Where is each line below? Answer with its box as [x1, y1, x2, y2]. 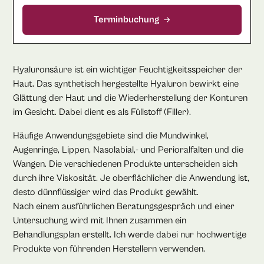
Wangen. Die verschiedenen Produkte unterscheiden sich [13, 159, 238, 170]
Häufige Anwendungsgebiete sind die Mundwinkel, [13, 130, 209, 141]
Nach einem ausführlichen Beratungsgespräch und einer [13, 201, 235, 212]
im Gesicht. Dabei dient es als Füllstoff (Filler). [13, 107, 192, 118]
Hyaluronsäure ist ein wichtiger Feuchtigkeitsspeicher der [13, 64, 243, 75]
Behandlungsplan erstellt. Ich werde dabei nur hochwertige [13, 229, 247, 240]
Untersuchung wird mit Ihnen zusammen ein [13, 215, 187, 226]
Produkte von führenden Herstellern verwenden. [13, 243, 206, 255]
